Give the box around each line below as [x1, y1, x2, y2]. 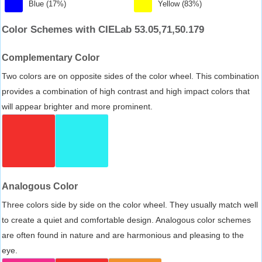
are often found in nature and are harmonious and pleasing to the [2, 230, 244, 240]
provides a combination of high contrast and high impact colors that [2, 86, 250, 96]
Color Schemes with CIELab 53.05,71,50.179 [2, 23, 204, 35]
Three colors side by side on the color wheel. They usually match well [2, 199, 258, 209]
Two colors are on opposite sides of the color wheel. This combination [2, 71, 259, 81]
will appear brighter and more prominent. [2, 101, 153, 111]
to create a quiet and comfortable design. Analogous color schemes [2, 215, 251, 225]
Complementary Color [2, 52, 99, 63]
